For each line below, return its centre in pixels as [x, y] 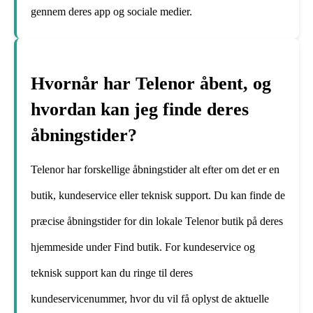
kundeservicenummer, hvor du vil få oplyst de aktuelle [150, 299]
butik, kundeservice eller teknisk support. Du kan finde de [158, 196]
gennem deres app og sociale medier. [111, 11]
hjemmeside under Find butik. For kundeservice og [143, 247]
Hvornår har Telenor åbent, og [151, 83]
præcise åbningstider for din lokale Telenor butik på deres [157, 221]
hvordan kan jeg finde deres [140, 109]
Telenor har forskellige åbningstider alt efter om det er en [155, 170]
